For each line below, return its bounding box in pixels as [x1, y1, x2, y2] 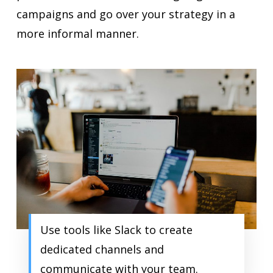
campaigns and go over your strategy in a [16, 7, 235, 21]
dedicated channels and [40, 241, 164, 257]
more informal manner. [16, 26, 139, 41]
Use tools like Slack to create [40, 222, 193, 237]
